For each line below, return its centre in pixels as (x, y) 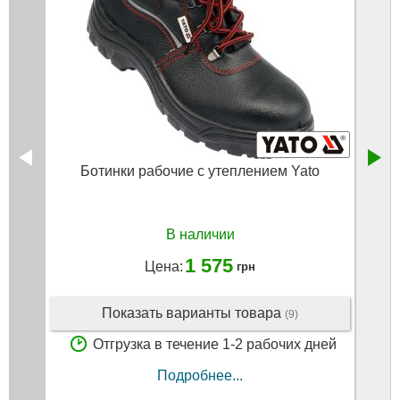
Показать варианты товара (193, 313)
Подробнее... (200, 375)
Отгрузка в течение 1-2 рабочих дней (215, 345)
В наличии (200, 234)
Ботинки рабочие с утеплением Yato (200, 171)
